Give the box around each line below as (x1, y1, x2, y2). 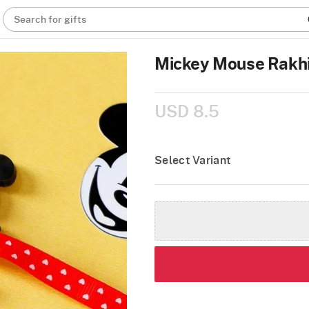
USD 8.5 (154, 104, 219, 121)
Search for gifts (14, 15, 87, 25)
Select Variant (154, 155, 231, 166)
